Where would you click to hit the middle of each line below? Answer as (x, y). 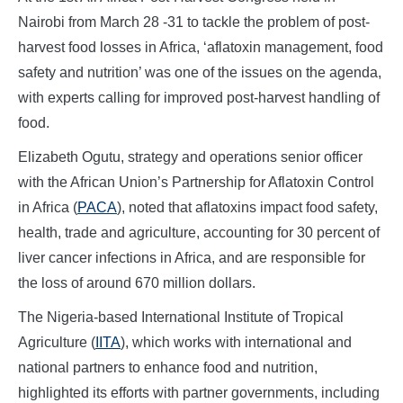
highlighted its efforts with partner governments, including (199, 393)
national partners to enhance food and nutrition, (168, 368)
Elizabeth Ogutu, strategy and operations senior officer (190, 157)
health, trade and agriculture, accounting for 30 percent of (199, 233)
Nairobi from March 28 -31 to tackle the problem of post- (194, 22)
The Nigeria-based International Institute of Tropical (181, 318)
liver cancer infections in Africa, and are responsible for (192, 258)
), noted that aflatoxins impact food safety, (247, 208)
